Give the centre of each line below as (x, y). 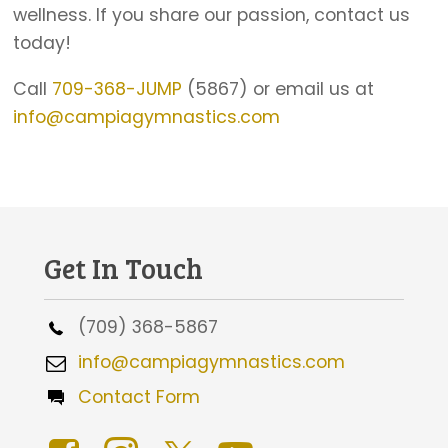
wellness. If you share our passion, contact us (212, 15)
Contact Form (134, 397)
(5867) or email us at (278, 88)
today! (42, 43)
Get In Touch (124, 268)
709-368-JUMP (117, 88)
